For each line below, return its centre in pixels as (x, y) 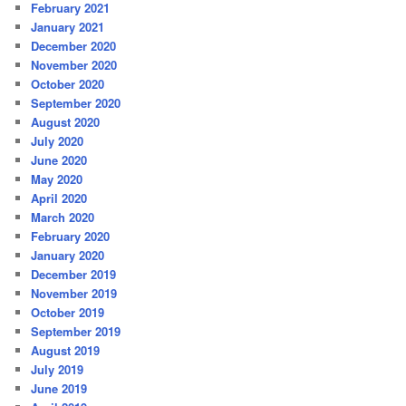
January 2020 (68, 255)
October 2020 (68, 83)
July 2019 (58, 369)
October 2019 (68, 312)
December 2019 (74, 274)
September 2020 (76, 102)
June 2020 (59, 159)
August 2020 (66, 121)
